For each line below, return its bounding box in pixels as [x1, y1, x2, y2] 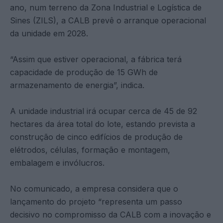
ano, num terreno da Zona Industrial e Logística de [10, 2, 202, 12]
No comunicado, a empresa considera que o [10, 183, 178, 194]
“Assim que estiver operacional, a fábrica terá [10, 54, 182, 64]
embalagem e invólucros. [10, 157, 105, 168]
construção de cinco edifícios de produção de [10, 131, 183, 142]
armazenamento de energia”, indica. [10, 80, 144, 90]
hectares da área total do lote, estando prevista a [10, 118, 195, 129]
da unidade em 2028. [10, 28, 88, 38]
